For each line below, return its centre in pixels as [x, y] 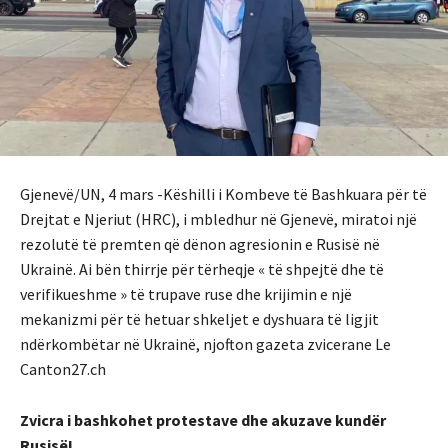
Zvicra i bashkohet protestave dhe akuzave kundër [203, 420]
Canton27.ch [63, 369]
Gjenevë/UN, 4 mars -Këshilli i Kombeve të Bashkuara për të [223, 194]
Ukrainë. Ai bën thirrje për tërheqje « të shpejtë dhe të [202, 269]
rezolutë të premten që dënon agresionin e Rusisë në [200, 244]
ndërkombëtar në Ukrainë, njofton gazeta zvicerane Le [205, 344]
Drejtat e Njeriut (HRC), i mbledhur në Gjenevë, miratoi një [218, 219]
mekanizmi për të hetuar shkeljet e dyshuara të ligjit [199, 319]
